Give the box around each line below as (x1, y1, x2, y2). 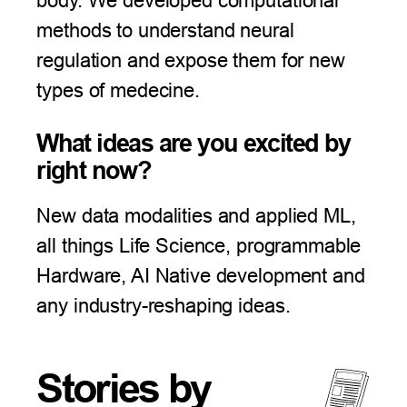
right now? (36, 155, 152, 185)
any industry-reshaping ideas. (36, 293, 291, 317)
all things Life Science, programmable (36, 233, 362, 257)
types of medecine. (36, 78, 200, 102)
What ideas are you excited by (36, 128, 351, 158)
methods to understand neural (36, 18, 294, 42)
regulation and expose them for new (36, 48, 345, 72)
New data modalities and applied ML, (36, 203, 356, 227)
